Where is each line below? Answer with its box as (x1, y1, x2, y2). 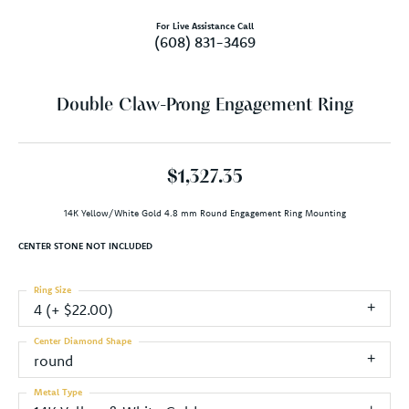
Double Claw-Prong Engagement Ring (56, 96, 353, 115)
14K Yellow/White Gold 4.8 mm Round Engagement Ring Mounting (63, 206, 346, 219)
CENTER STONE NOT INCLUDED (18, 239, 152, 252)
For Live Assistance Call (155, 19, 254, 32)
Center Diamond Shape (34, 334, 131, 347)
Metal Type (34, 385, 82, 398)
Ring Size (34, 283, 71, 296)
